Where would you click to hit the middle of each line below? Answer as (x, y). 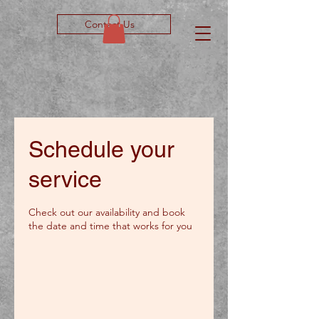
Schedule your (101, 149)
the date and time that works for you (110, 226)
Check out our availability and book (107, 212)
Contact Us (110, 24)
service (65, 179)
